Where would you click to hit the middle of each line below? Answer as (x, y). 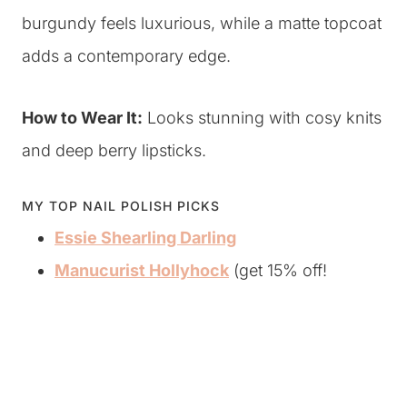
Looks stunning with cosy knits (262, 118)
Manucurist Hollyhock (142, 270)
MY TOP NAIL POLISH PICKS (121, 206)
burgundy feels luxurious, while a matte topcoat (202, 23)
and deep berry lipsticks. (114, 150)
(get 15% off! (278, 270)
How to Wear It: (82, 118)
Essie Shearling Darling (145, 238)
